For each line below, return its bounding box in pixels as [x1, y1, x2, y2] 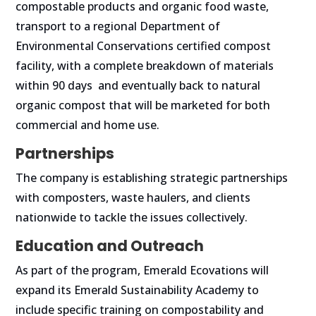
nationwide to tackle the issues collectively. [16, 209, 248, 226]
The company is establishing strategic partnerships [16, 170, 288, 186]
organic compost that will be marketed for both [16, 97, 271, 114]
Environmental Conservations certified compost [16, 38, 272, 54]
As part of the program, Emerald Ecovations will [16, 262, 269, 279]
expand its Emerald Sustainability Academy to [16, 282, 260, 298]
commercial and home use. [16, 117, 160, 133]
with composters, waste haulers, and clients [16, 190, 251, 206]
